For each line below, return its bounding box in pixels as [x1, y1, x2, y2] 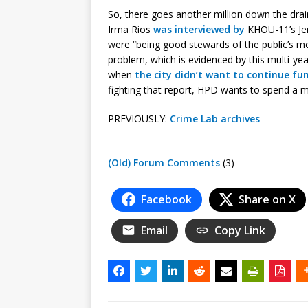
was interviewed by [153, 22, 245, 36]
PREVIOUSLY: [108, 111, 170, 125]
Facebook [141, 191, 192, 207]
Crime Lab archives [170, 111, 260, 125]
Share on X [239, 191, 296, 207]
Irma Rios [108, 22, 153, 36]
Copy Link [214, 222, 265, 238]
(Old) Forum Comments [108, 155, 220, 169]
